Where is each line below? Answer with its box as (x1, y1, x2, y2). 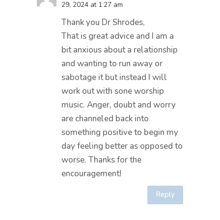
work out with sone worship (61, 85, 164, 97)
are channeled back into (61, 112, 149, 124)
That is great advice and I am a (61, 30, 174, 42)
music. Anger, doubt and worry (61, 99, 176, 110)
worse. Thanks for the (61, 154, 141, 165)
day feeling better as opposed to (61, 140, 183, 152)
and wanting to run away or (61, 57, 163, 69)
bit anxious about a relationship (61, 44, 178, 55)
